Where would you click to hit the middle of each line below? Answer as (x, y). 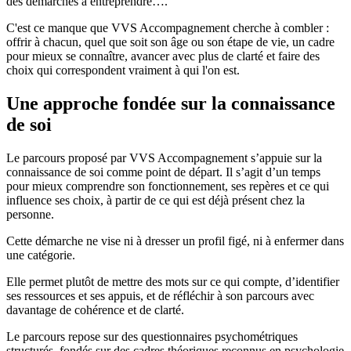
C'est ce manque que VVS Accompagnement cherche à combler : (168, 27)
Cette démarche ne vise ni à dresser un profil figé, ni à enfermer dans (175, 241)
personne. (30, 214)
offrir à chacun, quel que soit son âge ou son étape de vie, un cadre (170, 42)
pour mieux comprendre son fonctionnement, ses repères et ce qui (168, 186)
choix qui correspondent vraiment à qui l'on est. (123, 70)
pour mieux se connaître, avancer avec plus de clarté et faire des (163, 56)
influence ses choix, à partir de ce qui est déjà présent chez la (156, 200)
